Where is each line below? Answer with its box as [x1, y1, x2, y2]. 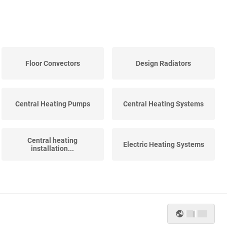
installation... [31, 144, 74, 153]
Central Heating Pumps [15, 100, 90, 108]
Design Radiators [136, 59, 192, 68]
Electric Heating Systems [123, 140, 204, 149]
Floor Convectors [25, 59, 80, 68]
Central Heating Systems [123, 100, 204, 108]
